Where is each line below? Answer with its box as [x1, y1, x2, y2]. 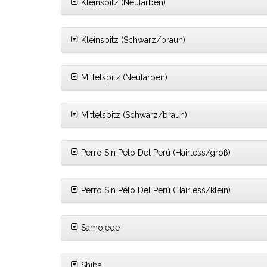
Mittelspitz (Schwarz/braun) [79, 110, 187, 120]
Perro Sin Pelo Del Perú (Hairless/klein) [79, 185, 231, 195]
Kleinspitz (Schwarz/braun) [79, 35, 185, 45]
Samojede [79, 223, 120, 233]
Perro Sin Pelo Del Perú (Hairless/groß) [79, 148, 231, 158]
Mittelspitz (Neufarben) [79, 73, 167, 83]
